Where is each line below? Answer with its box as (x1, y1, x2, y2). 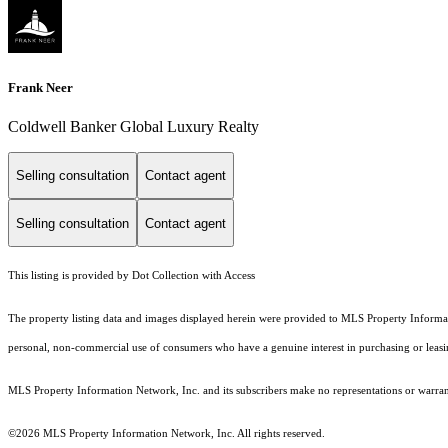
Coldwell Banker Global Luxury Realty (8, 117, 259, 135)
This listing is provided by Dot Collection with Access (8, 270, 255, 282)
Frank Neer (8, 79, 73, 95)
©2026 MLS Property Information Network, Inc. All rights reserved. (8, 428, 325, 440)
